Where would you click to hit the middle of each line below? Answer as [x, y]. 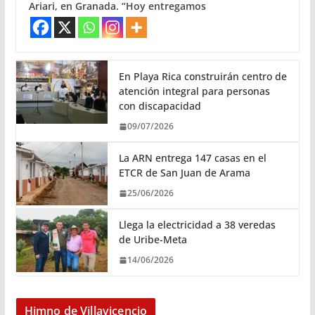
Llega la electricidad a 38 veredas [197, 225]
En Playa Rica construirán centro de [202, 77]
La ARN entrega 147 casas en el [192, 158]
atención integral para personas [194, 91]
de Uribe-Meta [153, 240]
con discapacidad [160, 106]
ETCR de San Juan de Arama [184, 173]
